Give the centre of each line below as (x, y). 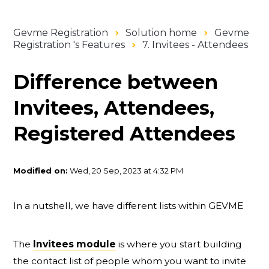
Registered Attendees (125, 134)
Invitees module (75, 244)
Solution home (162, 33)
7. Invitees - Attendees (195, 45)
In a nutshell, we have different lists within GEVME (128, 205)
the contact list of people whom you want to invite (130, 261)
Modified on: (41, 171)
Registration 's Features (69, 45)
